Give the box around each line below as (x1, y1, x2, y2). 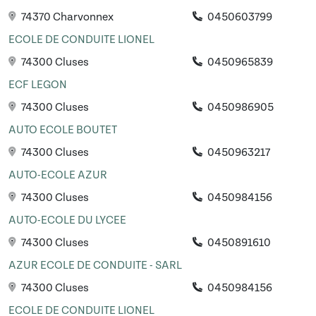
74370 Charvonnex (19, 11, 114, 24)
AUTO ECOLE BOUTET (8, 123, 117, 137)
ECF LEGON (8, 78, 67, 92)
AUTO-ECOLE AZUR (8, 169, 107, 182)
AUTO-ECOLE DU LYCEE (8, 214, 126, 227)
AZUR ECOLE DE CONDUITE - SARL (8, 259, 182, 272)
